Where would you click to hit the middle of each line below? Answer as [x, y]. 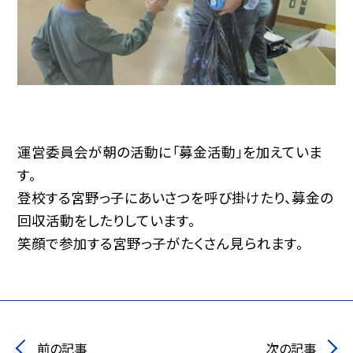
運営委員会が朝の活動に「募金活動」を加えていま [170, 151]
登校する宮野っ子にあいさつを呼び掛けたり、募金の [176, 197]
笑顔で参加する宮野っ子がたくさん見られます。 [161, 243]
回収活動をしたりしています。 [107, 220]
